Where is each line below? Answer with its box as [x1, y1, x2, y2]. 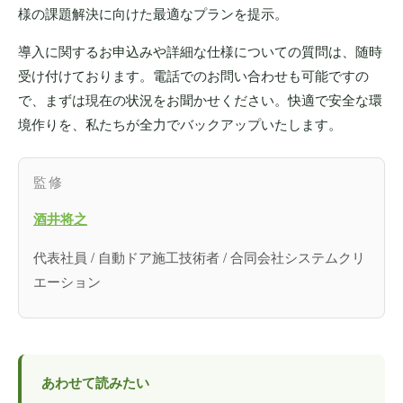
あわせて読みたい [41, 372, 149, 392]
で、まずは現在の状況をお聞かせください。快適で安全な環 [18, 89, 382, 109]
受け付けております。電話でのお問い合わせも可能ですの [18, 65, 369, 85]
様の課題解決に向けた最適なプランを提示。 [18, 3, 288, 22]
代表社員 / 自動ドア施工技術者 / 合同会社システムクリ [33, 246, 365, 266]
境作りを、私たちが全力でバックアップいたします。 [18, 113, 342, 133]
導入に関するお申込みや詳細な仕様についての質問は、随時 [18, 40, 382, 60]
